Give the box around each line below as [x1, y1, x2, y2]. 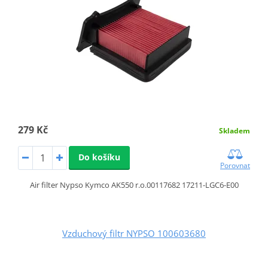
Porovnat [220, 160, 251, 171]
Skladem [219, 126, 251, 136]
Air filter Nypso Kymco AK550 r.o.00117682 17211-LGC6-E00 [29, 179, 239, 191]
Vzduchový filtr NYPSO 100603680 [62, 227, 206, 240]
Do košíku [78, 151, 120, 163]
